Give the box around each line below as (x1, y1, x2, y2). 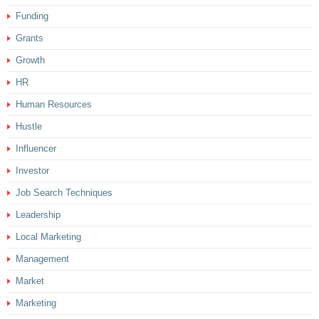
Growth (16, 54, 45, 66)
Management (16, 253, 69, 264)
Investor (16, 164, 49, 176)
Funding (16, 10, 48, 21)
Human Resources (16, 98, 92, 110)
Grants (16, 32, 43, 43)
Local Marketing (16, 231, 81, 242)
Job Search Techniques (16, 187, 113, 198)
